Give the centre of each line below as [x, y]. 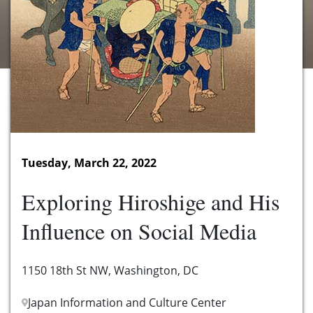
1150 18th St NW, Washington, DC [110, 271]
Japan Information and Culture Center [127, 303]
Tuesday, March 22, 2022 [89, 163]
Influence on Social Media [139, 231]
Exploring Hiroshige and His [151, 202]
